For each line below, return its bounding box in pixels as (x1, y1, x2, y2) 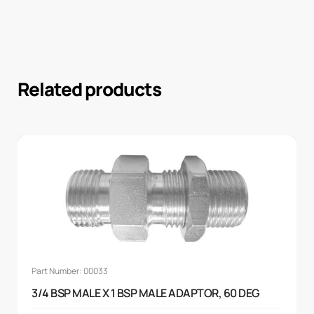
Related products (18, 76, 161, 102)
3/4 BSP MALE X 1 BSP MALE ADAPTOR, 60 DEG (32, 285, 260, 301)
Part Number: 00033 (32, 265, 109, 278)
